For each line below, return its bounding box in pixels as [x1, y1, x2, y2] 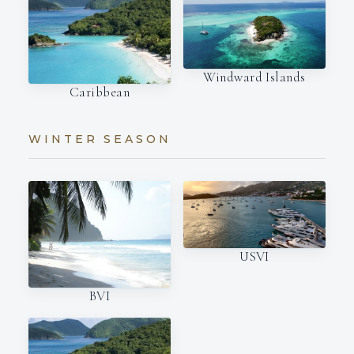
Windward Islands [203, 69, 306, 86]
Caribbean [69, 83, 130, 100]
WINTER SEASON [28, 131, 171, 146]
